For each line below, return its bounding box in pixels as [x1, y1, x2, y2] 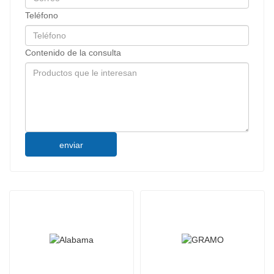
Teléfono [25, 10, 58, 21]
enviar [59, 140, 83, 150]
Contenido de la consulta [25, 48, 121, 58]
